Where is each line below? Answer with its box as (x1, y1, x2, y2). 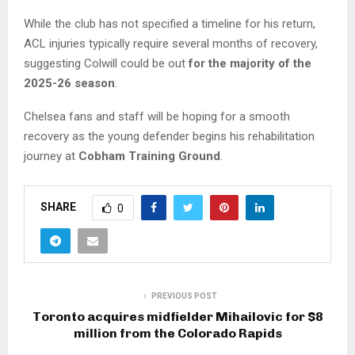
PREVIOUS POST (151, 292, 217, 301)
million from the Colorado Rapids (73, 326, 282, 342)
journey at (24, 149, 78, 164)
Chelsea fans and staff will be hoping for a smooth (24, 109, 290, 124)
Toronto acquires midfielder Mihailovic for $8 (32, 309, 323, 325)
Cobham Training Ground (78, 149, 220, 164)
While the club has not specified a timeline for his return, (24, 17, 315, 32)
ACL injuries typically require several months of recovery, (24, 36, 318, 52)
